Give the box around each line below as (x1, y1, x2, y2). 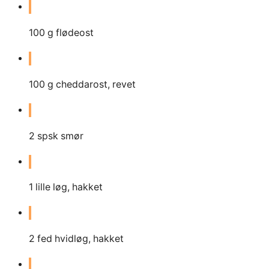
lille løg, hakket (35, 181, 103, 193)
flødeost (56, 26, 94, 38)
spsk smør (37, 130, 83, 142)
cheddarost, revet (56, 78, 136, 90)
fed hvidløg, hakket (37, 233, 124, 245)
